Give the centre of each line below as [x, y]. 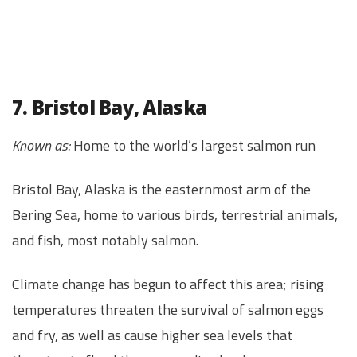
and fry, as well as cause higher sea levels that [152, 335]
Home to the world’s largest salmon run [193, 145]
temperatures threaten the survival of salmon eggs [168, 310]
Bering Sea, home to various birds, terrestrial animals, [175, 214]
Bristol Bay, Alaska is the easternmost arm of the [161, 189]
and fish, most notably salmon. [105, 240]
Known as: [41, 145]
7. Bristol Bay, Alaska [110, 107]
